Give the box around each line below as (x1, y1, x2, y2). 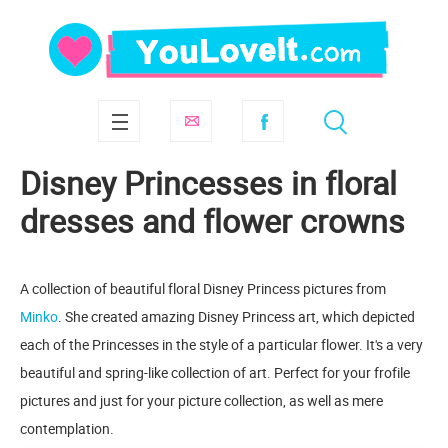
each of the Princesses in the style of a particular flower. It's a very (20, 335, 423, 354)
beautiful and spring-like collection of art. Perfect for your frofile (20, 363, 410, 382)
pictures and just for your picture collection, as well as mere (20, 391, 383, 410)
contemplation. (20, 419, 114, 438)
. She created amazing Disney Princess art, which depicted (58, 307, 415, 326)
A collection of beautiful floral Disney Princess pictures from (20, 279, 386, 298)
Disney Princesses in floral (20, 161, 397, 204)
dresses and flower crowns (20, 199, 405, 242)
